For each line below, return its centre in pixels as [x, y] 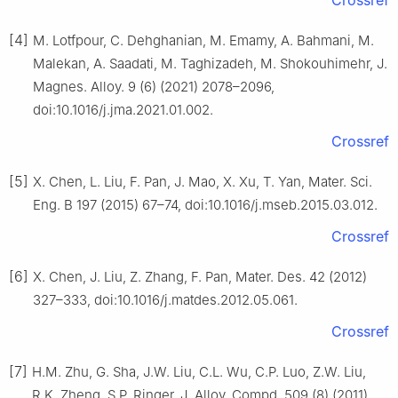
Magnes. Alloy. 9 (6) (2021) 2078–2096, [154, 87]
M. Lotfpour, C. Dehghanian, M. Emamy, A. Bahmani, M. [203, 41]
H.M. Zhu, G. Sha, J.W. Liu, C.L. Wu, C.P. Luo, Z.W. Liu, [199, 372]
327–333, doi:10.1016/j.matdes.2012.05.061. [165, 300]
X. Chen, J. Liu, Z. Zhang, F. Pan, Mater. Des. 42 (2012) [200, 277]
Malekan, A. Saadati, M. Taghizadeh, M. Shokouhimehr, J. [210, 64]
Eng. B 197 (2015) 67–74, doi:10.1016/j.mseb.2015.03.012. [205, 205]
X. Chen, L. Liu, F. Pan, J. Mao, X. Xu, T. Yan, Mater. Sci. [203, 182]
